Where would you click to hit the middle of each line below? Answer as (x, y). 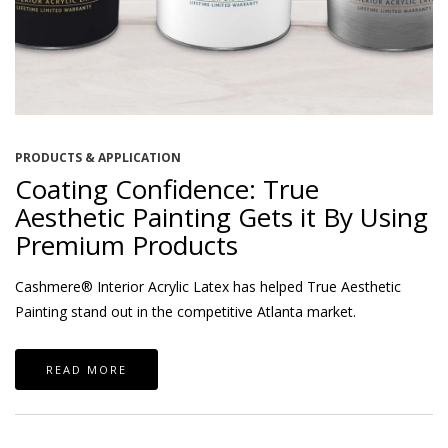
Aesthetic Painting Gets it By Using (221, 216)
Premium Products (126, 244)
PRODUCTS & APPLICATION (98, 157)
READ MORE (86, 369)
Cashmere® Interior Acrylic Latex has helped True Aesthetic (208, 286)
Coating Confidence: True (167, 188)
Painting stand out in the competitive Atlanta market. (185, 311)
